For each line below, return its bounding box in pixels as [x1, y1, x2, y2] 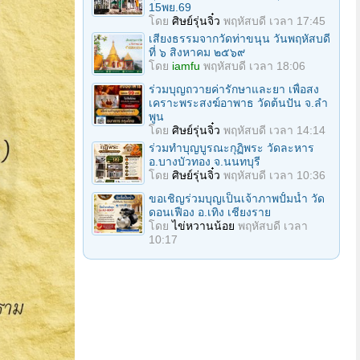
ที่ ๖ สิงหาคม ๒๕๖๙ [149, 46, 245, 59]
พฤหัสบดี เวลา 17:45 [223, 14, 325, 27]
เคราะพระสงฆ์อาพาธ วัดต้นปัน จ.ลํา [149, 96, 328, 109]
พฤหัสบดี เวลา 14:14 [223, 124, 325, 137]
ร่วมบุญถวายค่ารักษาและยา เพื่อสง [149, 83, 319, 96]
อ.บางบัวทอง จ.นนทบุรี [149, 155, 260, 168]
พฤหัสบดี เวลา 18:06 [203, 59, 305, 72]
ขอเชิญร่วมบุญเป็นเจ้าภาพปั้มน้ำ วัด [149, 192, 325, 205]
